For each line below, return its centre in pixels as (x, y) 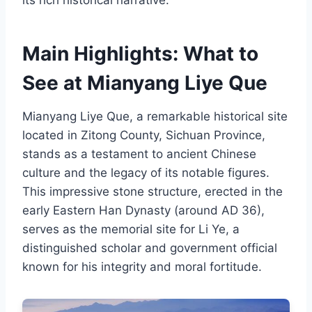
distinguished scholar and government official (150, 248)
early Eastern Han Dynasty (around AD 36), (143, 211)
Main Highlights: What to (140, 54)
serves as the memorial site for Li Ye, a (131, 229)
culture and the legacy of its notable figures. (146, 173)
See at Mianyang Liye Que (145, 83)
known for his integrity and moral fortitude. (142, 267)
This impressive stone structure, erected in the (153, 192)
